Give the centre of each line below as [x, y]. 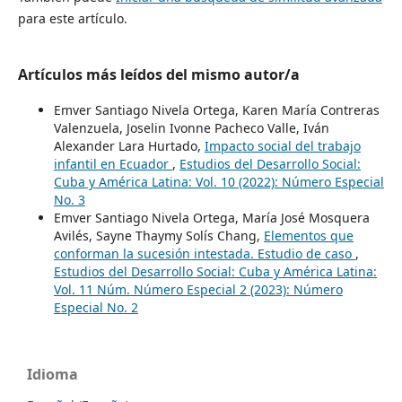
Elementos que [308, 235]
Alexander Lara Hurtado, [129, 145]
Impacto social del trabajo [282, 145]
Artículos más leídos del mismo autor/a [158, 74]
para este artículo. [72, 18]
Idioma [52, 374]
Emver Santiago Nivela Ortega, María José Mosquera [211, 217]
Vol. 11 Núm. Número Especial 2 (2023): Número [198, 289]
